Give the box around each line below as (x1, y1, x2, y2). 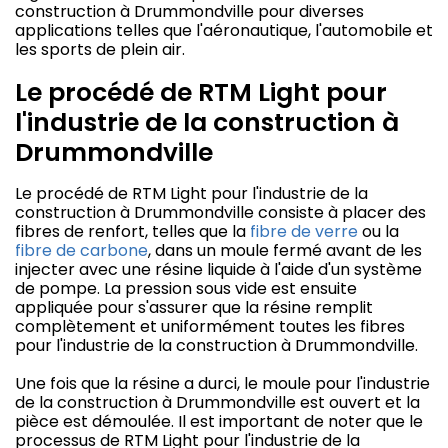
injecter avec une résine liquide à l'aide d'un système (15, 258, 422, 282)
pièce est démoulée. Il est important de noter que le (15, 410, 423, 434)
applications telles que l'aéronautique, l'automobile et (15, 19, 433, 43)
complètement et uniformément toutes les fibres (15, 315, 405, 339)
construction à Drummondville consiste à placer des (15, 201, 426, 225)
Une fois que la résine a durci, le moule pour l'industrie (15, 372, 430, 396)
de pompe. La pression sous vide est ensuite (15, 277, 357, 301)
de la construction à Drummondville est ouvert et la (15, 391, 420, 415)
